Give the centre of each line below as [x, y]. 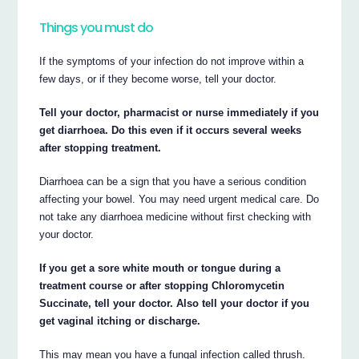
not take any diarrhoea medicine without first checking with [175, 216]
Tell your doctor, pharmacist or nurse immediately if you [179, 112]
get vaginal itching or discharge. [120, 321]
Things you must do [97, 27]
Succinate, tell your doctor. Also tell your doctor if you [175, 303]
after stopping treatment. [101, 147]
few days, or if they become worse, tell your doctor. [158, 79]
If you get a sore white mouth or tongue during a [160, 268]
